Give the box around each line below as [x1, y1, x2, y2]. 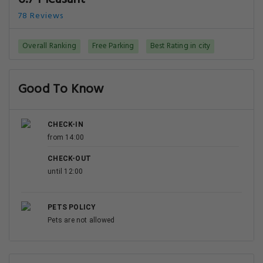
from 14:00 [48, 133, 85, 141]
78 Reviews [18, 9, 63, 23]
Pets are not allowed [48, 216, 115, 224]
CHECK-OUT [48, 154, 91, 163]
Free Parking [92, 40, 134, 52]
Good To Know [18, 79, 104, 100]
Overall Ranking [22, 40, 76, 52]
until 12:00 [48, 167, 83, 176]
